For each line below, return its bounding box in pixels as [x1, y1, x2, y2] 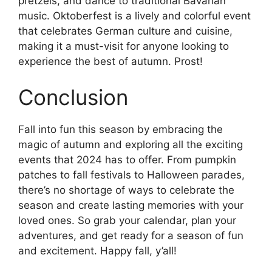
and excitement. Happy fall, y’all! [18, 245, 177, 257]
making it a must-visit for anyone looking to [18, 39, 229, 52]
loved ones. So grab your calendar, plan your [18, 214, 236, 227]
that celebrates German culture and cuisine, [18, 24, 233, 37]
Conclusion [18, 84, 128, 110]
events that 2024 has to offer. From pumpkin [18, 154, 236, 166]
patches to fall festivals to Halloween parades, [18, 169, 245, 182]
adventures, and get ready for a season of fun [18, 229, 243, 242]
